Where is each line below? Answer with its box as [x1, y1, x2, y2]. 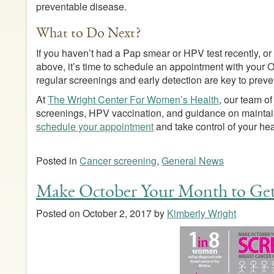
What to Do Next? [35, 23, 141, 43]
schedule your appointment [35, 119, 154, 134]
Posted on [35, 206, 83, 221]
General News [161, 154, 224, 168]
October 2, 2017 [82, 206, 152, 221]
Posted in [35, 154, 80, 168]
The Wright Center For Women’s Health [47, 92, 219, 107]
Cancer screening [79, 154, 157, 168]
